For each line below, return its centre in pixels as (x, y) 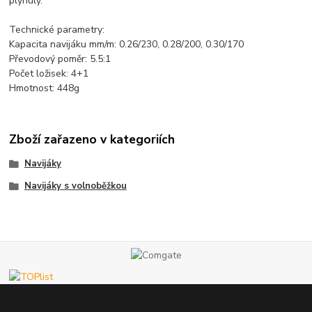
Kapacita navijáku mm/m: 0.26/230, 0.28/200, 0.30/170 (127, 44)
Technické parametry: (57, 29)
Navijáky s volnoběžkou (75, 186)
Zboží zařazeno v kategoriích (92, 140)
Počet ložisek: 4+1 (49, 73)
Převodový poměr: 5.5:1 (60, 58)
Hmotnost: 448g (45, 88)
